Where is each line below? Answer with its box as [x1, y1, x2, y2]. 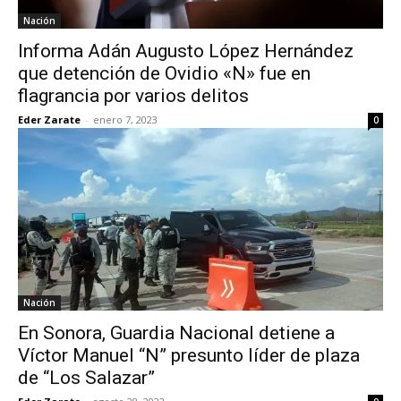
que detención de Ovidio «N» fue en [18, 63, 311, 84]
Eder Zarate [18, 113, 81, 126]
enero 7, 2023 [93, 113, 158, 126]
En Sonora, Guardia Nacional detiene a [18, 322, 335, 344]
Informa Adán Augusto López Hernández [18, 40, 354, 62]
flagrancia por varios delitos [18, 85, 249, 107]
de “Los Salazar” [18, 367, 155, 388]
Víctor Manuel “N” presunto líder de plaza [18, 345, 360, 366]
